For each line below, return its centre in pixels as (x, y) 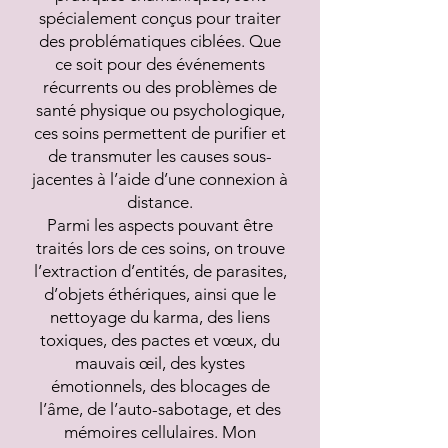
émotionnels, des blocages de (160, 386)
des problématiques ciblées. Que (160, 41)
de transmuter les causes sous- (160, 156)
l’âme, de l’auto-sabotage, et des (160, 409)
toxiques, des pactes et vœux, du (160, 340)
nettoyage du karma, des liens (160, 317)
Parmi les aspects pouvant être (160, 225)
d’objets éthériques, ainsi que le (160, 294)
